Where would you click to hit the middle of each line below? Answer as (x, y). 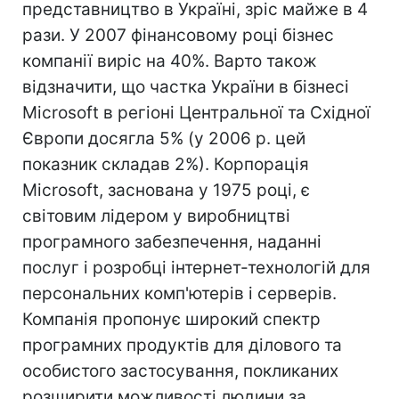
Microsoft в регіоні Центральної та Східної (196, 113)
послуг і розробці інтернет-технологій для (196, 268)
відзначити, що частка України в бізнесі (186, 87)
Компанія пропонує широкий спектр (171, 319)
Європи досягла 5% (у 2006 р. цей (164, 138)
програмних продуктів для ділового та (182, 345)
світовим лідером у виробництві (156, 216)
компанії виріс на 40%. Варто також (170, 61)
